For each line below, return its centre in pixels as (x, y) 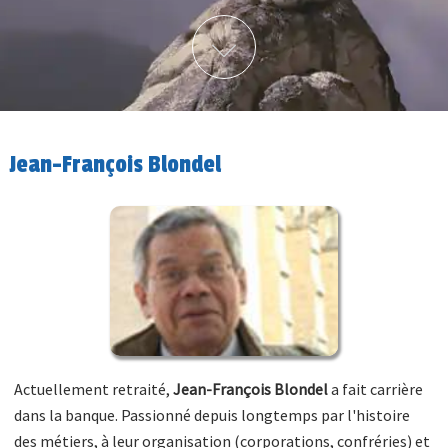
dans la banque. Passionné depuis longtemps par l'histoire (212, 414)
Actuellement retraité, (94, 388)
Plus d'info (293, 29)
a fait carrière (376, 388)
